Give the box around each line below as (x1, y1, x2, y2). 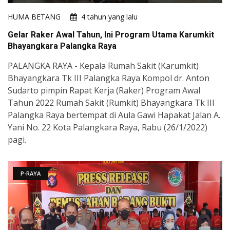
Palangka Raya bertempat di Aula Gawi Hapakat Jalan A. (8, 109, 220, 121)
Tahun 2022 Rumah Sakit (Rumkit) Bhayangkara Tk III (8, 97, 215, 109)
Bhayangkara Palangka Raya (8, 41, 117, 51)
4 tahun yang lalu (81, 12, 138, 22)
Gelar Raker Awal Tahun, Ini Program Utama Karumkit (8, 30, 214, 40)
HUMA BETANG (8, 12, 61, 22)
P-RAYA (21, 169, 41, 178)
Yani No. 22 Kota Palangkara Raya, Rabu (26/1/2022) (8, 122, 207, 133)
